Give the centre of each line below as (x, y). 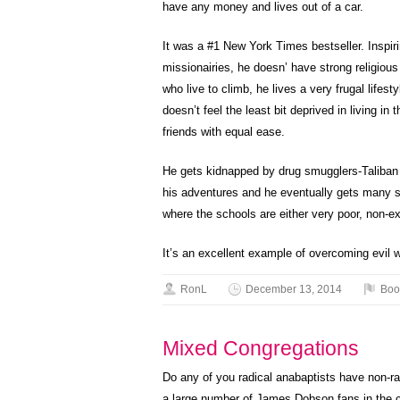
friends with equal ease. (224, 132)
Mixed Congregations (261, 348)
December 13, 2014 (294, 289)
